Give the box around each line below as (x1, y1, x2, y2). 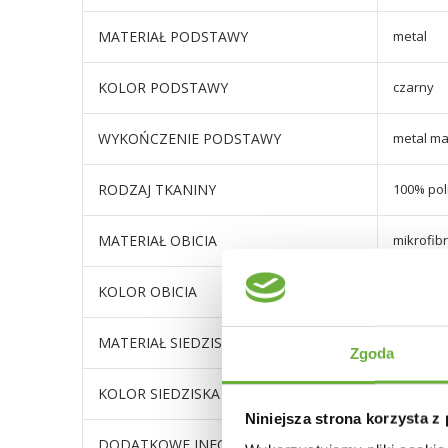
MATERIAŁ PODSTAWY (98, 27, 248, 46)
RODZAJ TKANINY (98, 180, 216, 199)
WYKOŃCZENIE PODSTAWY (98, 129, 281, 148)
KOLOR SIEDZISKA (98, 384, 220, 403)
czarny (393, 78, 434, 96)
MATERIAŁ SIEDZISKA (98, 333, 240, 352)
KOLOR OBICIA (98, 282, 197, 301)
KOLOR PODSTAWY (98, 78, 228, 97)
